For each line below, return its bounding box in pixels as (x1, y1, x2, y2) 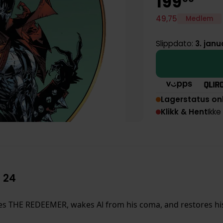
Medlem (186, 14, 214, 24)
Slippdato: (156, 38, 196, 49)
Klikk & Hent (161, 107, 208, 117)
